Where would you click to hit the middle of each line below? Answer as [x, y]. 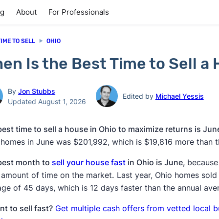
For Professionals [79, 12]
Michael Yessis [179, 96]
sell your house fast [90, 162]
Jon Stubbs [37, 91]
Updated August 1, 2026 [47, 101]
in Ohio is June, [158, 162]
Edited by [139, 96]
